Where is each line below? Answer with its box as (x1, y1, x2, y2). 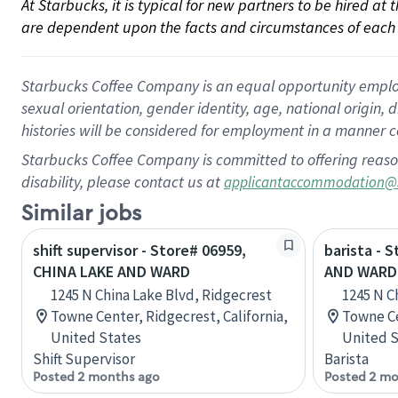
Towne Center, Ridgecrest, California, (51, 306, 288, 326)
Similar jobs (21, 200, 141, 227)
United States (51, 328, 141, 347)
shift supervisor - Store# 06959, (33, 240, 246, 260)
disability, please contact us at (21, 171, 224, 192)
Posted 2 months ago (33, 369, 160, 385)
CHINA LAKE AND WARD (33, 261, 190, 282)
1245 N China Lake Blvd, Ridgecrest (51, 285, 272, 305)
